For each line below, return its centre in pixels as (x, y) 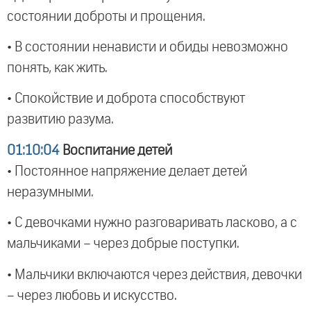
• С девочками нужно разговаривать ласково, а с (152, 223)
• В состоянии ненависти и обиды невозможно (148, 48)
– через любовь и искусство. (92, 295)
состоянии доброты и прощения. (106, 16)
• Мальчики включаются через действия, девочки (154, 275)
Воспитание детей (116, 150)
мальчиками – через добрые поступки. (123, 244)
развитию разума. (60, 120)
